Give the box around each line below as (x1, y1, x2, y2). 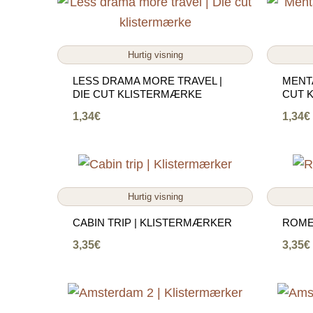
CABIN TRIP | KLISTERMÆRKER (72, 217, 232, 229)
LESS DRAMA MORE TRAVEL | (72, 75, 222, 87)
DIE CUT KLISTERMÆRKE (72, 88, 202, 101)
